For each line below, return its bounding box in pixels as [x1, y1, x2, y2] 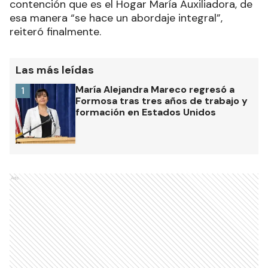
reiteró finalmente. [10, 25, 101, 39]
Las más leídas [16, 63, 94, 78]
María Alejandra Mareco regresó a [75, 83, 234, 96]
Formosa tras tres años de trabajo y [75, 95, 248, 108]
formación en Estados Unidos [75, 106, 216, 119]
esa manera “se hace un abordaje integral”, [10, 11, 223, 26]
